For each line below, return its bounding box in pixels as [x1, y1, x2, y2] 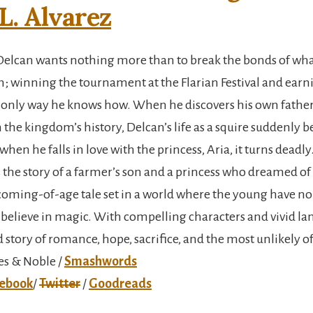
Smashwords [64, 254, 137, 268]
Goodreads [89, 276, 152, 291]
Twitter [39, 276, 80, 291]
